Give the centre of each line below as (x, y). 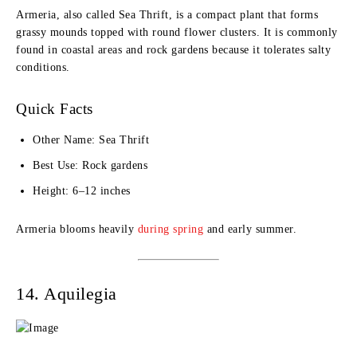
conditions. (43, 67)
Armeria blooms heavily (77, 229)
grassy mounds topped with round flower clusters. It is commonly (177, 32)
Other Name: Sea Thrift (91, 140)
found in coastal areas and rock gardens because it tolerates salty (173, 50)
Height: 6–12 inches (82, 191)
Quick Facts (55, 109)
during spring (170, 229)
